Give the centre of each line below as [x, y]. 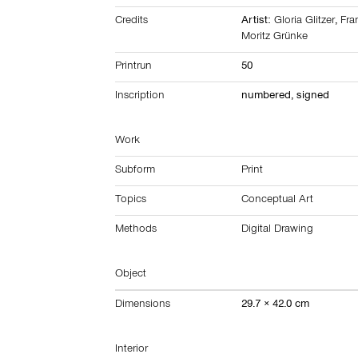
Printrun [134, 67]
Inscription [140, 97]
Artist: [258, 22]
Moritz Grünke [275, 38]
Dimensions [143, 305]
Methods [136, 230]
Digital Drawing [278, 230]
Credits [132, 22]
